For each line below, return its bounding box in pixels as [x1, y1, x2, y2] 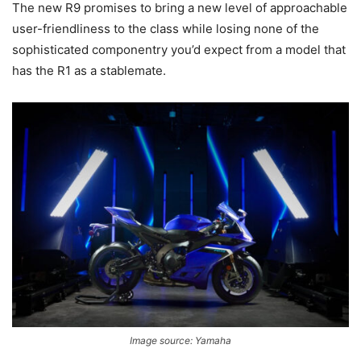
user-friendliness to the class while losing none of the [12, 21, 319, 37]
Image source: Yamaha [130, 334, 231, 346]
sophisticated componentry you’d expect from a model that [12, 42, 346, 58]
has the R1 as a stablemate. [12, 63, 166, 79]
